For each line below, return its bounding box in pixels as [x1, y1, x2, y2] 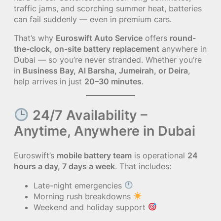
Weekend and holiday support [34, 202, 148, 212]
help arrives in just [14, 76, 84, 87]
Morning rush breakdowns [34, 191, 133, 201]
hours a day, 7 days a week [14, 161, 115, 172]
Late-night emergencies [34, 180, 124, 190]
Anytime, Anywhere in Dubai [14, 122, 195, 140]
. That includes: [115, 161, 171, 172]
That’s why [14, 33, 56, 43]
